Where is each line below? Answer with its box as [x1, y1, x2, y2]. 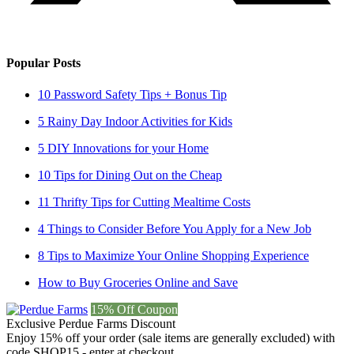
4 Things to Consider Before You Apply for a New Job [38, 221, 311, 235]
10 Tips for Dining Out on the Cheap [38, 168, 222, 182]
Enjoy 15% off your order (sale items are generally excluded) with [6, 330, 335, 345]
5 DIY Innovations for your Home [38, 141, 209, 155]
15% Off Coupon [91, 302, 178, 316]
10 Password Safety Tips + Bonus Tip [38, 87, 227, 101]
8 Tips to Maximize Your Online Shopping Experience [38, 248, 309, 262]
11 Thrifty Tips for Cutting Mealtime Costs [38, 194, 250, 209]
